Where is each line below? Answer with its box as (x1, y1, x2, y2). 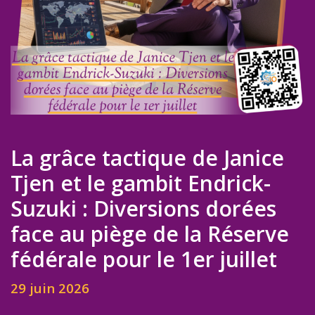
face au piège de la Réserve (11, 219, 289, 248)
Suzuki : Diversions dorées (11, 194, 276, 223)
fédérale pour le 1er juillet (11, 245, 277, 274)
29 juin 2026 (11, 279, 89, 297)
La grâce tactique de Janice (11, 143, 284, 172)
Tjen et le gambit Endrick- (11, 169, 271, 198)
